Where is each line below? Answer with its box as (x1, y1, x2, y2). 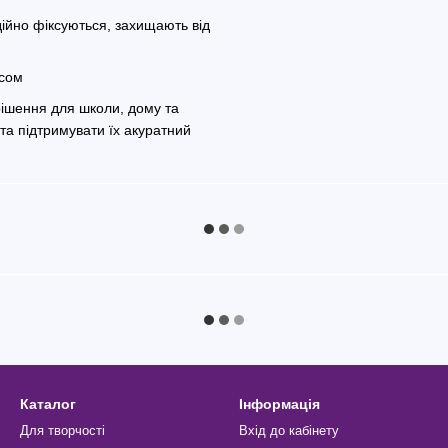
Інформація (239, 396, 320, 412)
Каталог (20, 396, 76, 412)
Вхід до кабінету (239, 423, 339, 438)
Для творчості (20, 423, 105, 438)
